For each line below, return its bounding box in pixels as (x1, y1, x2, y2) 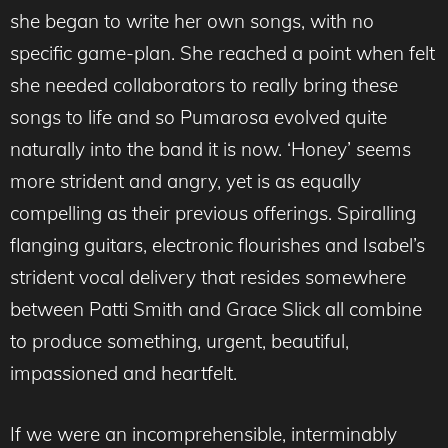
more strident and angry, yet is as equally (10, 169, 361, 194)
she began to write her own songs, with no (10, 9, 374, 34)
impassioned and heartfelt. (10, 361, 237, 386)
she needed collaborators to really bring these (10, 73, 398, 98)
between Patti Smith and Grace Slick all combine (10, 297, 422, 322)
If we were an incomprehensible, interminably (10, 421, 397, 446)
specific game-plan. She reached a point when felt (10, 41, 435, 66)
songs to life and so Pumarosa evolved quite (10, 105, 387, 130)
